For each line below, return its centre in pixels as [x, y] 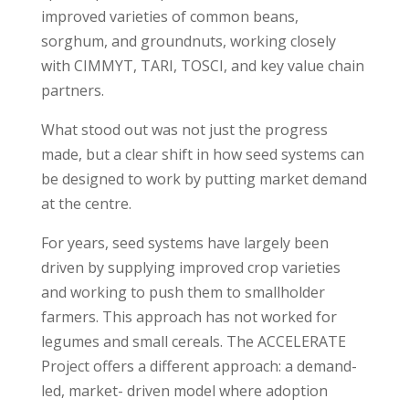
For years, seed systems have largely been [184, 242]
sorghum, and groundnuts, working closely [188, 41]
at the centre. [86, 203]
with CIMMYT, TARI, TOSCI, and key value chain [202, 65]
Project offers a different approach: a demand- [199, 366]
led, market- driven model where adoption [184, 390]
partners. [72, 90]
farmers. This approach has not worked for [189, 316]
